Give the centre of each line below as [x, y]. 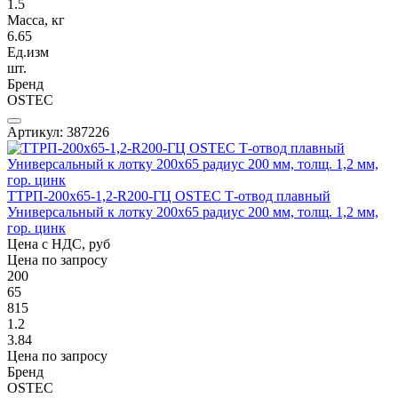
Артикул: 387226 [58, 131]
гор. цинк [36, 227]
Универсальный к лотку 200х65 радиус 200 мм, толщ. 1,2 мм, [193, 211]
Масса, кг [36, 20]
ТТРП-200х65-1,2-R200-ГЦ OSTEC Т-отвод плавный [169, 195]
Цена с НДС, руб [59, 243]
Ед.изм [28, 52]
